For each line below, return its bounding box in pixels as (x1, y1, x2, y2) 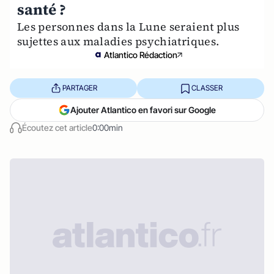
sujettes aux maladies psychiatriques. (17, 33, 220, 49)
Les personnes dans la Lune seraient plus (17, 18, 240, 34)
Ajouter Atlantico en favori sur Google (70, 104, 216, 115)
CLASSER (191, 83, 223, 93)
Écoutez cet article (22, 122, 92, 133)
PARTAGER (62, 83, 97, 93)
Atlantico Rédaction (104, 49, 177, 60)
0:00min (92, 122, 123, 133)
